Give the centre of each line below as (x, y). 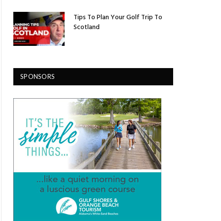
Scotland (87, 27)
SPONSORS (38, 77)
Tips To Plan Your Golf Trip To (118, 18)
